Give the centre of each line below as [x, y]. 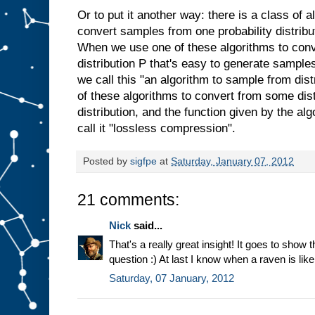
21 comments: [128, 200]
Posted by [107, 162]
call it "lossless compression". [156, 129]
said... [147, 226]
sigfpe [143, 162]
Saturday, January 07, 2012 [232, 162]
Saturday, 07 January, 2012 [172, 278]
